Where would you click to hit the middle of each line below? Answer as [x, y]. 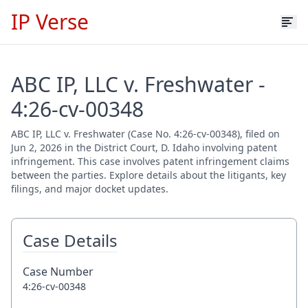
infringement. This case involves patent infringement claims [150, 161]
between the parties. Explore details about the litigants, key [148, 175]
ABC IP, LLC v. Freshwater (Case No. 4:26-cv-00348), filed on [145, 134]
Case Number [58, 272]
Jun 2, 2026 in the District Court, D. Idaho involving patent [144, 147]
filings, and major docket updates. [90, 189]
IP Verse [50, 22]
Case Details [70, 240]
